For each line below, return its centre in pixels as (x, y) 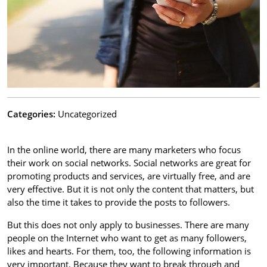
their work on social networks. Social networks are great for (129, 163)
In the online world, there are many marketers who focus (124, 150)
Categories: (31, 114)
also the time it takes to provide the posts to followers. (119, 202)
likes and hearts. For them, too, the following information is (129, 251)
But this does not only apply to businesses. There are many (128, 225)
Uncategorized (86, 114)
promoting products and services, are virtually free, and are (129, 176)
